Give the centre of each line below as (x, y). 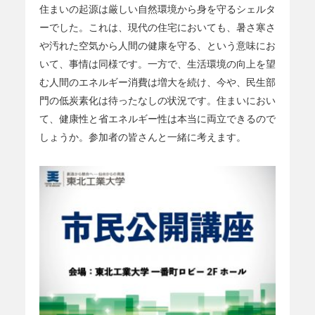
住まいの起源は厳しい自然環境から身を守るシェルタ (157, 9)
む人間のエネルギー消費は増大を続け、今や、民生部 (157, 82)
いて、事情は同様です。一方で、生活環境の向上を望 (157, 64)
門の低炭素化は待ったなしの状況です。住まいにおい (157, 100)
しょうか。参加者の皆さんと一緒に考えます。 (142, 137)
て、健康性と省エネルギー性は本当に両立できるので (157, 118)
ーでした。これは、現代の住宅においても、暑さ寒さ (157, 27)
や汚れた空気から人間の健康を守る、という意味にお (157, 45)
